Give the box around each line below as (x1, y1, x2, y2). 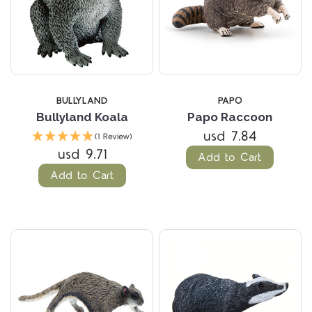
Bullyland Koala (36, 109, 128, 124)
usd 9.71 (57, 144, 107, 164)
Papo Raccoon (187, 109, 273, 124)
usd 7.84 (203, 126, 257, 146)
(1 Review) (94, 130, 132, 143)
